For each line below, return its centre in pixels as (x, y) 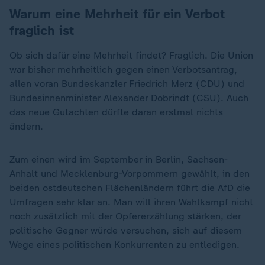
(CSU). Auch (219, 98)
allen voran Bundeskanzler (69, 84)
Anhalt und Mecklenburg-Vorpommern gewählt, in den (130, 174)
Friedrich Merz (161, 84)
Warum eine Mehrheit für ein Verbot (117, 14)
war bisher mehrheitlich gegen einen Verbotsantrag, (123, 70)
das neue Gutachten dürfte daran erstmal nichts (116, 112)
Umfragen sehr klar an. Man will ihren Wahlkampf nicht (131, 202)
